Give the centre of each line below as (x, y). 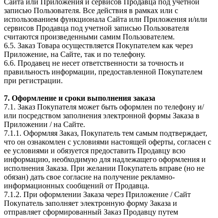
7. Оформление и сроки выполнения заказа (80, 98)
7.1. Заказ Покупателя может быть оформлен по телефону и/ (104, 107)
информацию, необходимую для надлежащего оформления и (105, 159)
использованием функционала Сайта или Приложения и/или (106, 19)
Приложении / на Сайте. (45, 124)
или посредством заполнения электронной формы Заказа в (102, 115)
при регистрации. (33, 80)
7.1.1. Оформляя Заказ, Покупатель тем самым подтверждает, (106, 133)
